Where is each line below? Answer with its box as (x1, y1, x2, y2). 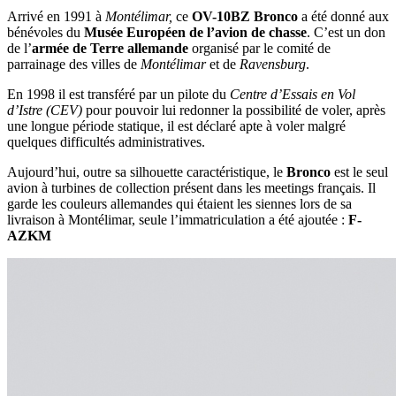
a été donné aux (298, 8, 389, 24)
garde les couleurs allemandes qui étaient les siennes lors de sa (7, 195, 352, 211)
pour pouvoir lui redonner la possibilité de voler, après (82, 102, 385, 118)
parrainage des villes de (7, 56, 141, 72)
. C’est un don (307, 24, 385, 40)
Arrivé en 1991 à (7, 8, 105, 24)
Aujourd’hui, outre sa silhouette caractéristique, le (7, 164, 286, 179)
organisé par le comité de (188, 40, 331, 56)
